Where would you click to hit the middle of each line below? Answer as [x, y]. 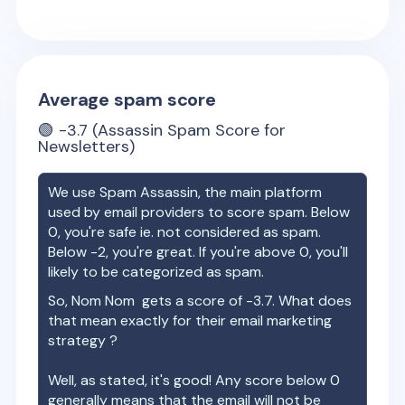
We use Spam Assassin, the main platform [185, 192]
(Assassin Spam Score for [187, 130]
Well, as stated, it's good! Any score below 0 [194, 380]
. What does [312, 301]
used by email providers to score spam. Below [199, 212]
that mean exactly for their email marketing [190, 320]
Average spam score [127, 99]
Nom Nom [104, 301]
